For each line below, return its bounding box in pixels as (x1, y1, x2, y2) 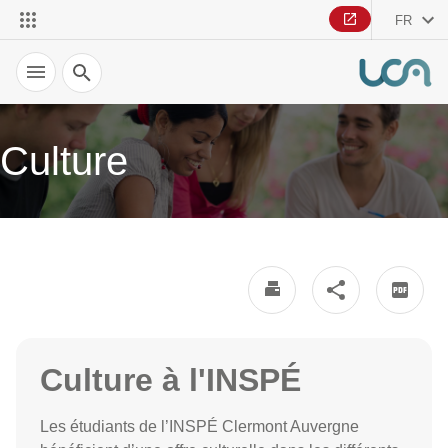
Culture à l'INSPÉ (40, 362, 301, 398)
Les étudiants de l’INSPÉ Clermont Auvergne (40, 418, 359, 435)
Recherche (62, 53, 124, 68)
